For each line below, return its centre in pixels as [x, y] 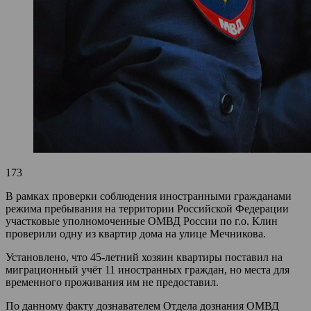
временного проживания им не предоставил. [112, 282]
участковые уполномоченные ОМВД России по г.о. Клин [142, 221]
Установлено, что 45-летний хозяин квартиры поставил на [144, 257]
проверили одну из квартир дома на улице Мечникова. [136, 233]
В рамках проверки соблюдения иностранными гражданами [149, 196]
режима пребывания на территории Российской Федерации [147, 208]
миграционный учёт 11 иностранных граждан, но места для [148, 269]
